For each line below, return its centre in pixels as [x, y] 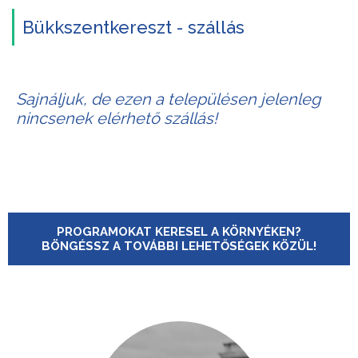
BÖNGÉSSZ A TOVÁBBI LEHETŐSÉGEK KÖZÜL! [179, 246]
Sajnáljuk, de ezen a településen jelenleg [168, 99]
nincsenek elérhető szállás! [117, 118]
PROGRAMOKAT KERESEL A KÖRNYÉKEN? [179, 232]
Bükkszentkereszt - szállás [133, 27]
